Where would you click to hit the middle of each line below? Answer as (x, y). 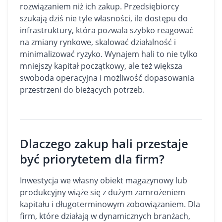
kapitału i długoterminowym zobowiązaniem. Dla (110, 204)
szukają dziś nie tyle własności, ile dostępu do (104, 18)
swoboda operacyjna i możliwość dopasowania (107, 78)
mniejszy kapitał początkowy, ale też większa (101, 66)
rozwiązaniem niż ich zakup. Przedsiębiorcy (99, 6)
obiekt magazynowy (137, 180)
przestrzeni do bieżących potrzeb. (82, 90)
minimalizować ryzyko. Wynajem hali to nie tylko (109, 54)
